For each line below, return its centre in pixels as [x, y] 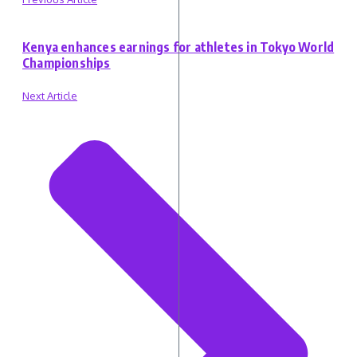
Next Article [50, 95]
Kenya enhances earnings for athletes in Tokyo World [178, 47]
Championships [67, 63]
